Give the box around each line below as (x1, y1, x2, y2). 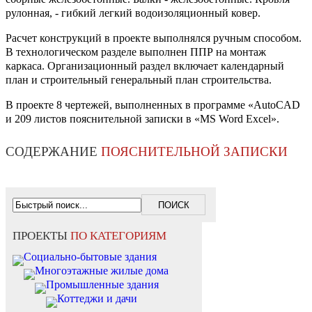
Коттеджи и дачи (57, 292, 137, 305)
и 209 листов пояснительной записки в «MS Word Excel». (6, 113, 279, 125)
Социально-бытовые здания (24, 251, 157, 263)
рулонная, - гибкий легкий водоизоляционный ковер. (6, 7, 260, 19)
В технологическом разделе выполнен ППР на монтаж (6, 46, 266, 58)
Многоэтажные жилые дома (35, 265, 169, 277)
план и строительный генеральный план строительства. (6, 74, 272, 86)
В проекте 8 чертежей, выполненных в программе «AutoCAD (6, 99, 300, 111)
